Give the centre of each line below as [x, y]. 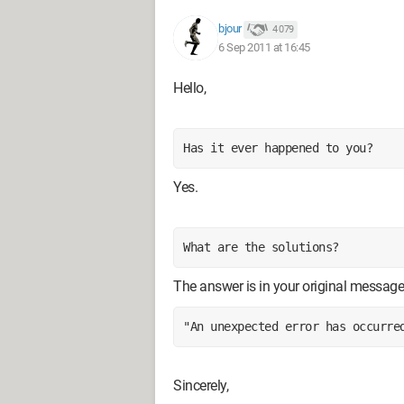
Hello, [189, 88]
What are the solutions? [261, 247]
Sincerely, [201, 386]
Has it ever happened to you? [278, 147]
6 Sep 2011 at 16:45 [264, 47]
